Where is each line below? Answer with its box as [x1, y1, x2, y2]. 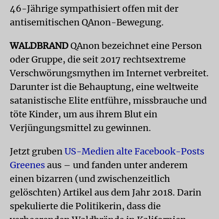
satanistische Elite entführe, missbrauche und [10, 95, 207, 106]
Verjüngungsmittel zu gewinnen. [10, 122, 151, 133]
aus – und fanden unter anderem [45, 159, 188, 171]
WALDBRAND [10, 40, 70, 51]
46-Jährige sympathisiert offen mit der [10, 3, 178, 14]
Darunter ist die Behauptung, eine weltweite [10, 81, 198, 92]
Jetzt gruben [10, 146, 65, 157]
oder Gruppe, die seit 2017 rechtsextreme [10, 54, 186, 65]
